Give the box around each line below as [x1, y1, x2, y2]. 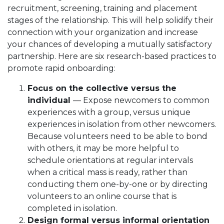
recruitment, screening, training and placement [7, 3, 197, 13]
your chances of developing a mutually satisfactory [7, 39, 212, 49]
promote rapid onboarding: [7, 63, 115, 73]
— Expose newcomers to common [73, 95, 209, 105]
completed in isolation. [27, 203, 117, 213]
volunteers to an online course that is [27, 191, 176, 201]
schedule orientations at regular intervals [27, 155, 193, 165]
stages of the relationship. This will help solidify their [7, 15, 213, 25]
